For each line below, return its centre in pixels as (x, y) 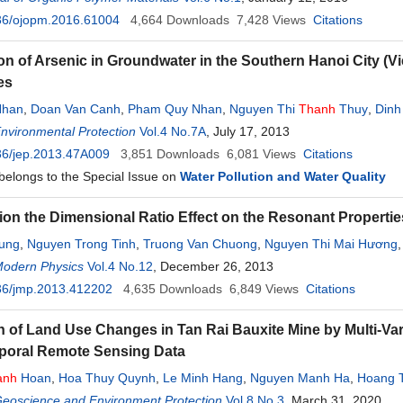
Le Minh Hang (203, 378)
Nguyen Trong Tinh (81, 244)
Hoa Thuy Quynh (107, 378)
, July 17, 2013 (248, 131)
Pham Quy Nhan (175, 109)
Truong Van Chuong (200, 244)
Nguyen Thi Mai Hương (331, 244)
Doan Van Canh (76, 109)
